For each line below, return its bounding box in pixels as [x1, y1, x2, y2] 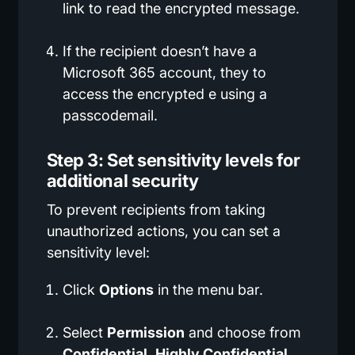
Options [98, 281, 154, 298]
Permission [106, 323, 185, 341]
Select [62, 323, 107, 341]
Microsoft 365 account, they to [62, 63, 266, 81]
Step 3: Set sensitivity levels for [46, 149, 300, 170]
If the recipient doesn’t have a [62, 42, 257, 59]
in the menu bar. [153, 281, 263, 298]
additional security [46, 170, 199, 191]
